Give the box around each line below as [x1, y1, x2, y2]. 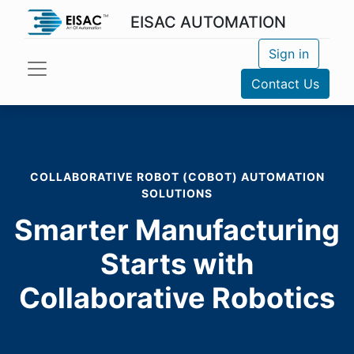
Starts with [100, 247, 254, 281]
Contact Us [251, 76, 319, 92]
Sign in [268, 46, 309, 62]
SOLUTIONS [141, 186, 213, 200]
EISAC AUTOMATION [130, 13, 286, 32]
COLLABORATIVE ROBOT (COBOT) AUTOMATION [29, 170, 325, 183]
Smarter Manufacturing [14, 213, 340, 247]
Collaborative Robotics [19, 281, 335, 315]
